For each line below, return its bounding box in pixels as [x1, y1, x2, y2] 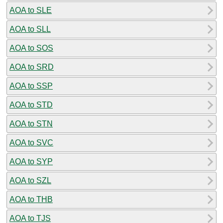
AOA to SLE [9, 5, 52, 14]
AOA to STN [9, 119, 53, 128]
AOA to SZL [9, 176, 51, 185]
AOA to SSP [9, 81, 53, 90]
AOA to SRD [9, 62, 54, 71]
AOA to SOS [9, 43, 53, 52]
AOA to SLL [9, 24, 51, 33]
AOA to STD [9, 100, 53, 109]
